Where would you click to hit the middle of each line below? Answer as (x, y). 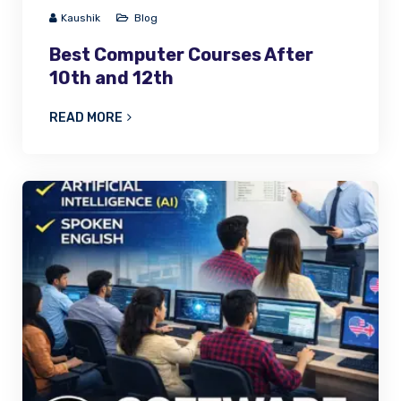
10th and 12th (111, 78)
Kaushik (81, 18)
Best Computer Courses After (181, 55)
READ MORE (86, 118)
